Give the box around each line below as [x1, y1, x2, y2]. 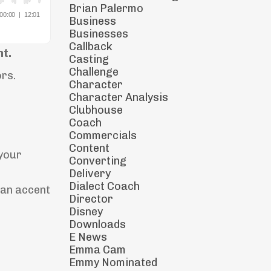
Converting [68, 154, 126, 168]
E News [68, 230, 107, 244]
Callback [68, 40, 113, 53]
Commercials [68, 129, 137, 142]
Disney [68, 205, 103, 218]
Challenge [68, 65, 119, 79]
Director [68, 192, 113, 206]
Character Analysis [68, 91, 168, 104]
